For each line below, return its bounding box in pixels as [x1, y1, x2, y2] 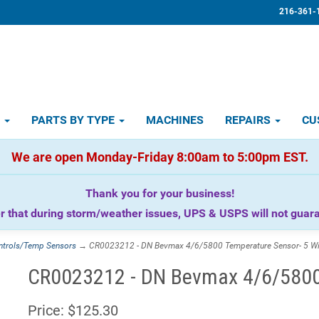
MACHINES [146, 113, 204, 127]
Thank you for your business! [85, 187, 234, 200]
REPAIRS [225, 113, 273, 127]
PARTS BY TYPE [31, 113, 117, 127]
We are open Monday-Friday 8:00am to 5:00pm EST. [11, 150, 308, 164]
